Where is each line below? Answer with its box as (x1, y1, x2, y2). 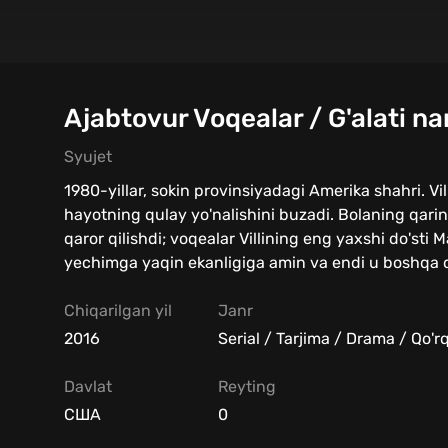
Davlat (64, 376, 112, 396)
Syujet (64, 146, 112, 166)
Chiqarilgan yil (64, 300, 172, 320)
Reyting (218, 376, 276, 396)
